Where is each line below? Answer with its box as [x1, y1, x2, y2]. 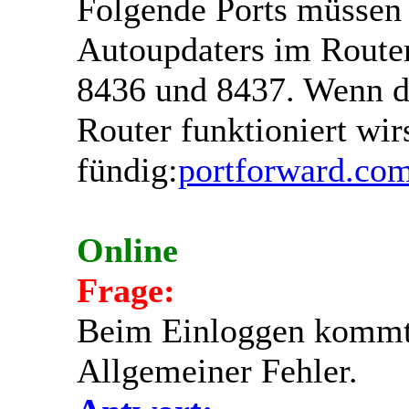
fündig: [77, 150, 178, 189]
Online [77, 230, 178, 269]
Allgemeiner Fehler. [77, 351, 358, 390]
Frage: [77, 270, 175, 309]
